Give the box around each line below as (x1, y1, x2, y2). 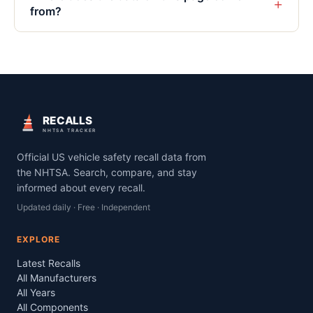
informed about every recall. (17, 182, 145, 194)
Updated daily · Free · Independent (17, 202, 150, 212)
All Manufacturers (17, 272, 96, 284)
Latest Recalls (17, 257, 80, 269)
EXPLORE (17, 234, 60, 245)
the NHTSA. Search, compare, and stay (17, 166, 197, 178)
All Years (17, 286, 55, 298)
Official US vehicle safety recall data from (17, 151, 206, 163)
